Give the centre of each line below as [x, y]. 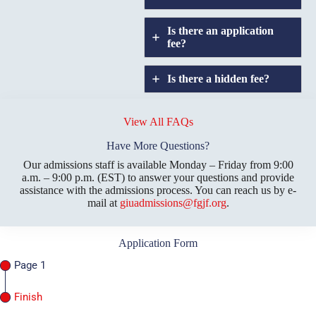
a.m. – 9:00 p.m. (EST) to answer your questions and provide [158, 177]
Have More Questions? [158, 145]
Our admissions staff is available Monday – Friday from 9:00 [158, 164]
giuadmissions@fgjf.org [173, 202]
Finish [28, 297]
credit [259, 114]
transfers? [191, 126]
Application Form [158, 243]
